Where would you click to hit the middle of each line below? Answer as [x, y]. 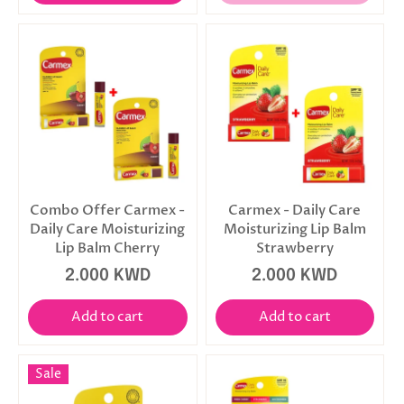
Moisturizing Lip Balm [294, 229]
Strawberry [294, 248]
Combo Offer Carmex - [108, 210]
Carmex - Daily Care [295, 210]
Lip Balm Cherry [108, 248]
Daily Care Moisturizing [108, 229]
